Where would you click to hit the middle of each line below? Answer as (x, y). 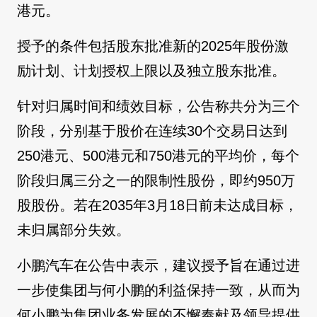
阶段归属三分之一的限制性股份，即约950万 (156, 180)
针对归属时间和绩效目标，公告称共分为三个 (158, 106)
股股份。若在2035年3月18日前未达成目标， (157, 205)
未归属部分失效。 (74, 230)
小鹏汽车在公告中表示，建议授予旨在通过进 (158, 265)
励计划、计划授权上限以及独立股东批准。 (151, 70)
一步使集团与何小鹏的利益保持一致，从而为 (158, 290)
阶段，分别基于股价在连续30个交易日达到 (152, 131)
